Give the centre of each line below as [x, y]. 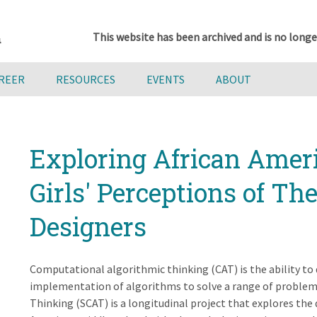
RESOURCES [86, 79]
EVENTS [166, 79]
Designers [88, 226]
